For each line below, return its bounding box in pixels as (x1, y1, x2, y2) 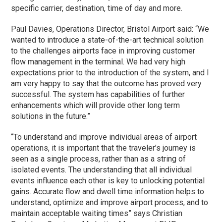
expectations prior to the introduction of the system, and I (11, 67, 210, 77)
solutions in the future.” (11, 111, 91, 121)
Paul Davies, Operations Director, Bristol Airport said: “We (11, 24, 210, 34)
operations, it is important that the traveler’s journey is (11, 143, 196, 153)
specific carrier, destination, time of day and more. (11, 3, 183, 13)
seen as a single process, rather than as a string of (11, 154, 186, 164)
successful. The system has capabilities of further (11, 89, 185, 99)
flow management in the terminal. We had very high (11, 56, 186, 66)
